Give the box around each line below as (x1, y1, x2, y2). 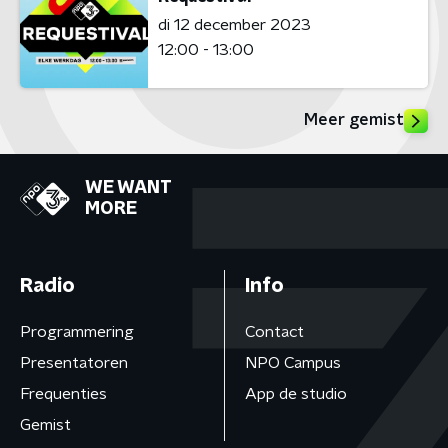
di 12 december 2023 (158, 16, 311, 33)
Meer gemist (304, 112, 404, 128)
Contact (244, 324, 304, 340)
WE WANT (85, 179, 172, 197)
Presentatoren (20, 355, 128, 371)
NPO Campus (244, 355, 341, 371)
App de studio (244, 386, 347, 402)
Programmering (20, 324, 134, 340)
